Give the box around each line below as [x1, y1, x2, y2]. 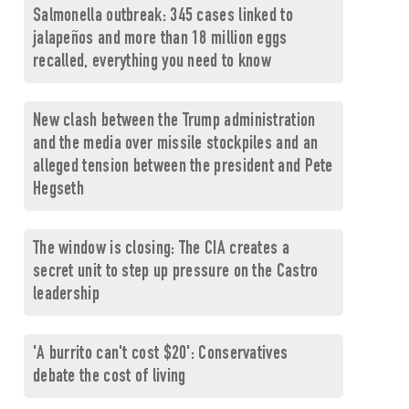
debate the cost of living [32, 368, 186, 387]
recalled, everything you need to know [32, 53, 272, 72]
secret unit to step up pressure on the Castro [32, 263, 319, 282]
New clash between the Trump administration [32, 112, 316, 131]
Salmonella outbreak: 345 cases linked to [32, 7, 293, 26]
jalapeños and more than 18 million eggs [32, 30, 288, 49]
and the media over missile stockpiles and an [32, 135, 319, 154]
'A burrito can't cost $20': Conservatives [32, 345, 288, 364]
